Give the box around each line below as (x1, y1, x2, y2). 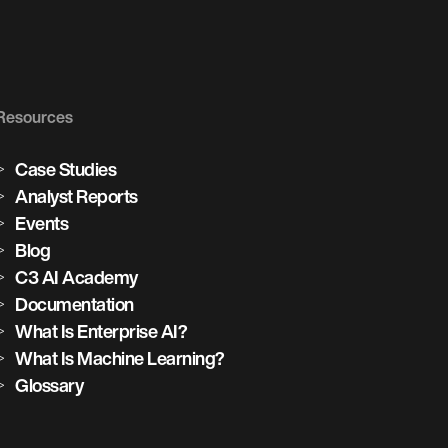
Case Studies (15, 160, 117, 179)
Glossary (15, 376, 84, 395)
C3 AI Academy (15, 268, 138, 287)
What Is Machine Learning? (15, 349, 225, 368)
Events (15, 214, 69, 233)
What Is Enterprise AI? (15, 322, 188, 341)
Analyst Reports (15, 187, 138, 206)
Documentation (15, 295, 134, 314)
